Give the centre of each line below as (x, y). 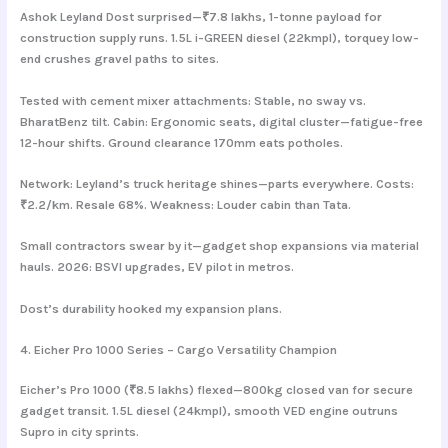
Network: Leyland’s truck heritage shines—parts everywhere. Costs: (216, 183)
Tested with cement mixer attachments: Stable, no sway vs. (192, 100)
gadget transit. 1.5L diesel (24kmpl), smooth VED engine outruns (208, 411)
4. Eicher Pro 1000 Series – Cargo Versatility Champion (178, 350)
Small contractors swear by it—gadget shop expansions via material (219, 246)
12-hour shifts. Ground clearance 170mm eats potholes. (181, 142)
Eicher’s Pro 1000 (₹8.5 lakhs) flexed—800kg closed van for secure (216, 390)
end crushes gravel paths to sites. (119, 59)
